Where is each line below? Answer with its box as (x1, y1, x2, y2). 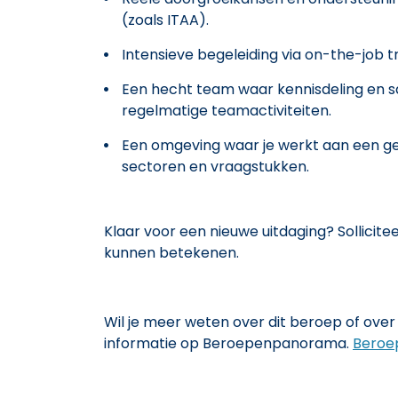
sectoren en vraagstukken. (122, 155, 309, 177)
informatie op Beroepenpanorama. (104, 332, 353, 354)
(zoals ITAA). (122, 9, 209, 30)
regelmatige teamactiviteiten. (122, 99, 331, 121)
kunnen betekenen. (104, 242, 239, 263)
